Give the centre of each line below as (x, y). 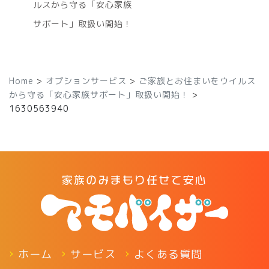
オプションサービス (86, 81)
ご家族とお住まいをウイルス (197, 81)
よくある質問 (168, 255)
